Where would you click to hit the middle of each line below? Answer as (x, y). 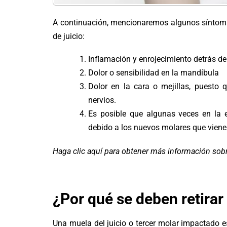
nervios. (102, 100)
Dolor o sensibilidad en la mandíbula (154, 72)
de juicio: (69, 36)
